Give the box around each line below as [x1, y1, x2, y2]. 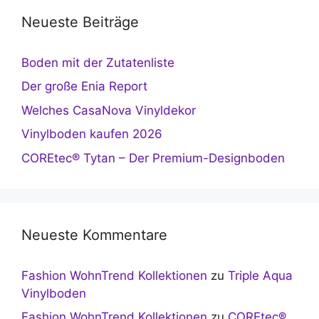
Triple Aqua [228, 268, 293, 283]
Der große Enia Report [21, 79, 147, 94]
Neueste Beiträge [21, 13, 139, 31]
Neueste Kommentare [21, 226, 167, 244]
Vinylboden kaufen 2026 [21, 127, 162, 142]
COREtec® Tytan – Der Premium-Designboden [21, 150, 285, 165]
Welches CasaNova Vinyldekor [21, 103, 196, 117]
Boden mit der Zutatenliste [21, 55, 174, 70]
